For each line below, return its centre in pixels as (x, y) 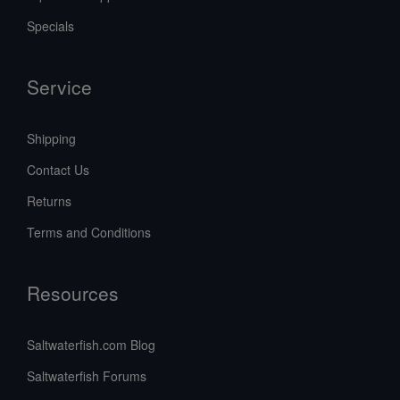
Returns (49, 201)
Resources (73, 293)
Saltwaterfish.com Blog (91, 345)
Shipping (51, 139)
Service (59, 87)
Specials (50, 26)
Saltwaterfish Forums (87, 376)
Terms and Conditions (89, 233)
